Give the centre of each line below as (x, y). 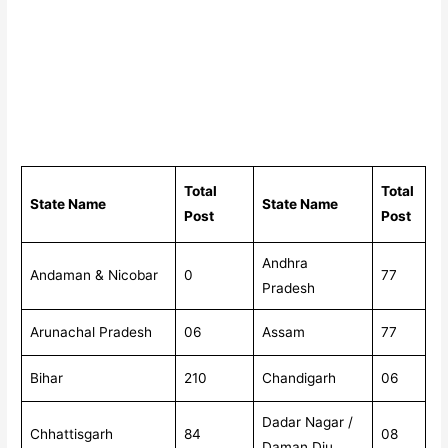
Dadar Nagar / (308, 422)
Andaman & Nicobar (94, 275)
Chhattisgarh (72, 434)
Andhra (285, 263)
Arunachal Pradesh (91, 332)
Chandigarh (299, 378)
